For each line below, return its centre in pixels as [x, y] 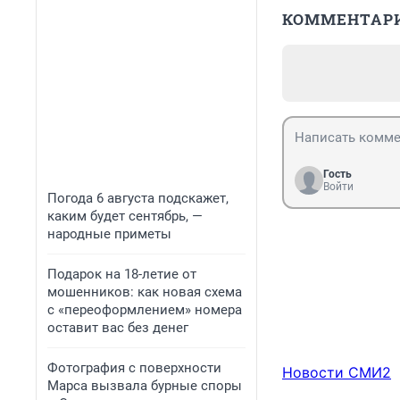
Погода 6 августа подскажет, [138, 198]
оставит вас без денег [118, 328]
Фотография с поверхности [134, 368]
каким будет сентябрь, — [125, 216]
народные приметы [109, 234]
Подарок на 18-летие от [122, 274]
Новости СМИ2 [337, 373]
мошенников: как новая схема [145, 292]
